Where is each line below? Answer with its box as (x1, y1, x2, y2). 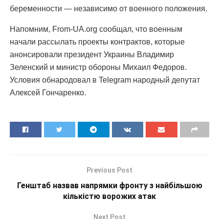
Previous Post (87, 166, 132, 174)
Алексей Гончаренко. (10, 88, 86, 97)
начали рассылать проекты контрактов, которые (10, 37, 185, 46)
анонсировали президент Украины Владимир (10, 50, 174, 59)
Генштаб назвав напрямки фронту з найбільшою (17, 180, 202, 190)
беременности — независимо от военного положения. (10, 4, 207, 13)
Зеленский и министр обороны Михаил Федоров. (10, 63, 187, 71)
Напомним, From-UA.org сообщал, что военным (10, 24, 182, 33)
